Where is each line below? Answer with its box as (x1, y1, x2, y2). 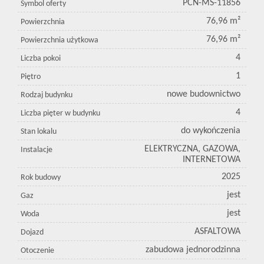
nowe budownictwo (167, 90, 240, 100)
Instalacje (21, 146, 52, 155)
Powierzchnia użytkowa (21, 36, 98, 45)
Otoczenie (21, 246, 54, 256)
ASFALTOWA (194, 227, 240, 237)
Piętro (21, 72, 41, 82)
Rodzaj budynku (21, 91, 72, 100)
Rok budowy (21, 173, 61, 183)
